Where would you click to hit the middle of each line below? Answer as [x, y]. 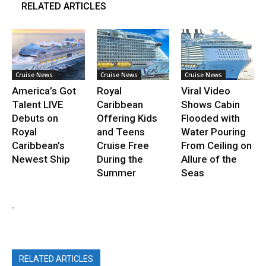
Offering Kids [127, 118]
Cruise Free [123, 145]
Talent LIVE [38, 104]
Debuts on [35, 118]
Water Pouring [214, 132]
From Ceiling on [217, 145]
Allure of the [209, 159]
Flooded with [211, 118]
